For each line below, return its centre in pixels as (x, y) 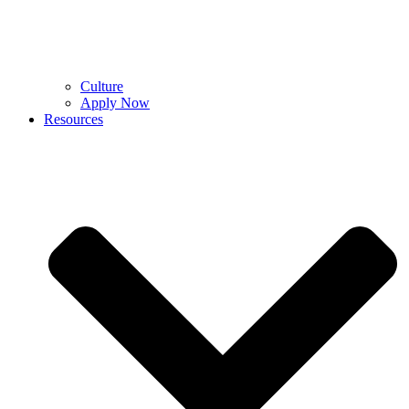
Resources (73, 119)
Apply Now (115, 103)
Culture (102, 86)
